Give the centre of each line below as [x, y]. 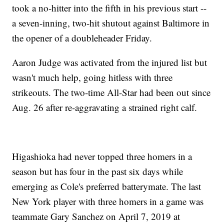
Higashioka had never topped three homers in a [102, 156]
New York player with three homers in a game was [108, 201]
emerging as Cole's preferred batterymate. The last [107, 186]
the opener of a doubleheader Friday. [82, 37]
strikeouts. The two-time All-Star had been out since [111, 92]
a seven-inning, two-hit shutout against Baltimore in [111, 22]
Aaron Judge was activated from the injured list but [110, 62]
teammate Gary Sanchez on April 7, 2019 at [96, 216]
